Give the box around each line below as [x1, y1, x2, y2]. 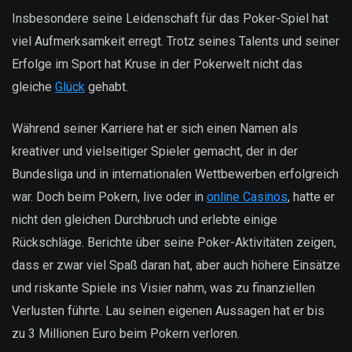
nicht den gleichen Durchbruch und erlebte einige [12, 211, 277, 227]
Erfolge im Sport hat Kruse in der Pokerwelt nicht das [12, 57, 302, 72]
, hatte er [288, 189, 335, 204]
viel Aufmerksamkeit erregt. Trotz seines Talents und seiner [12, 34, 339, 49]
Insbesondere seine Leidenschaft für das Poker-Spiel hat [12, 11, 328, 27]
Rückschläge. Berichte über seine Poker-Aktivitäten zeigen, [12, 234, 336, 250]
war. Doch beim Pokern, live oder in [12, 189, 207, 204]
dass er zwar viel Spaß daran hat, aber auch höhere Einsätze [12, 257, 340, 273]
